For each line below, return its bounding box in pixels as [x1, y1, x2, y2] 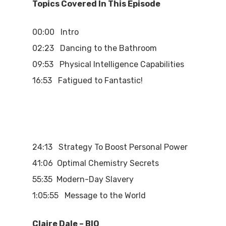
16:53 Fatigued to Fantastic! [32, 76, 143, 86]
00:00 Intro [32, 27, 79, 37]
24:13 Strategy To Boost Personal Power [32, 142, 188, 152]
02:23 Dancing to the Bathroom [32, 43, 157, 53]
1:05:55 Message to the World [32, 191, 146, 201]
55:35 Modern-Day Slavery [32, 175, 134, 185]
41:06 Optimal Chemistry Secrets [32, 158, 159, 168]
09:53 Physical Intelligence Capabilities [32, 60, 185, 70]
